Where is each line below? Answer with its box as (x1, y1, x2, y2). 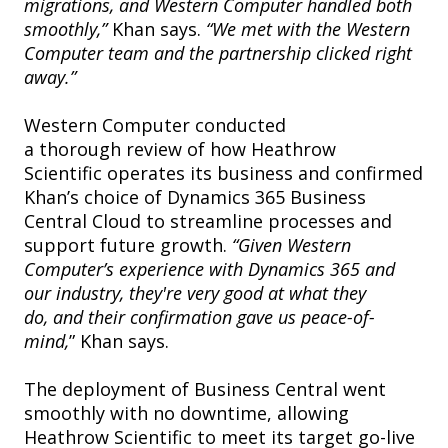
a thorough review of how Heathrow (24, 137, 336, 162)
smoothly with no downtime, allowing (24, 401, 349, 426)
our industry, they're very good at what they (24, 281, 366, 306)
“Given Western (232, 233, 351, 258)
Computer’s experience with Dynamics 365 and (24, 257, 395, 282)
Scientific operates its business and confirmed (24, 161, 423, 186)
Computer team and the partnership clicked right (24, 41, 412, 66)
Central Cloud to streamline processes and (24, 209, 392, 234)
